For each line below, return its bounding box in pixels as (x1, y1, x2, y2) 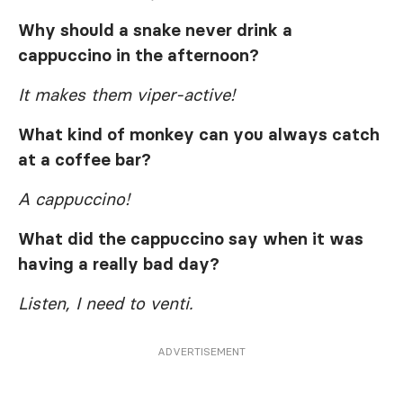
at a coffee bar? (18, 148, 151, 171)
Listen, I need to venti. (18, 292, 199, 315)
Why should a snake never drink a (18, 19, 292, 41)
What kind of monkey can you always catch (18, 123, 380, 146)
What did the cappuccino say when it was (18, 228, 363, 250)
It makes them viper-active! (18, 84, 235, 106)
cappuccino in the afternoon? (18, 44, 259, 67)
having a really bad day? (18, 253, 219, 275)
